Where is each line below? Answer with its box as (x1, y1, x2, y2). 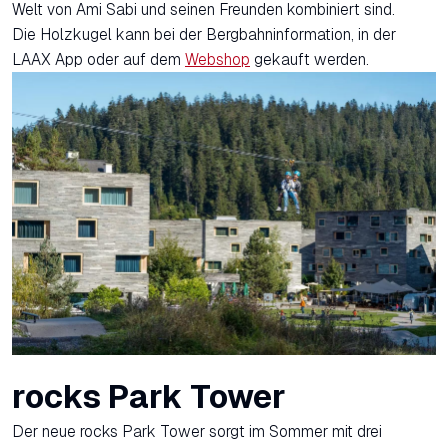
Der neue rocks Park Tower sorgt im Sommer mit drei (12, 422, 382, 440)
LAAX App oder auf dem (12, 50, 185, 68)
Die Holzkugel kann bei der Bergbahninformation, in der (12, 25, 396, 43)
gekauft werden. (250, 50, 369, 68)
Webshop (185, 50, 250, 68)
